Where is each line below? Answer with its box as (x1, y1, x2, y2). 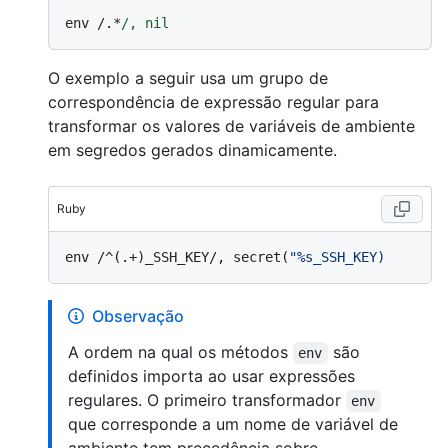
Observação (92, 305, 184, 326)
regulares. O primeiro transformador (68, 389, 346, 410)
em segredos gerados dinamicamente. (48, 139, 337, 160)
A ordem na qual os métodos (68, 341, 293, 362)
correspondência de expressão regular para (48, 91, 379, 112)
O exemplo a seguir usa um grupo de (48, 67, 328, 88)
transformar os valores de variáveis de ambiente (48, 115, 415, 136)
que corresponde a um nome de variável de (68, 413, 398, 434)
